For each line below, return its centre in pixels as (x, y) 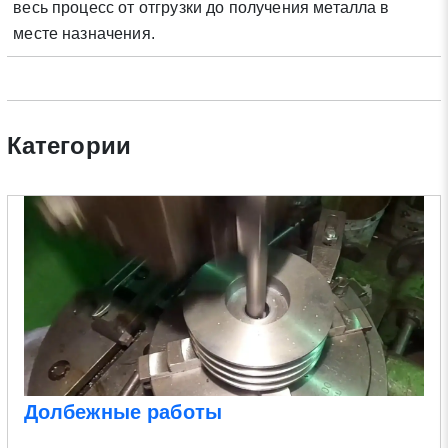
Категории (69, 146)
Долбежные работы (123, 411)
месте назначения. (84, 34)
